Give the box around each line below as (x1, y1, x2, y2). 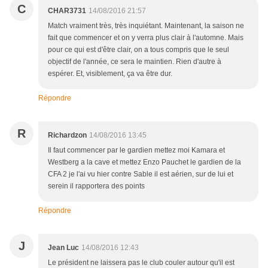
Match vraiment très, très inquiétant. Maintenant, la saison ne (48, 22, 244, 31)
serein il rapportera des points (48, 182, 145, 191)
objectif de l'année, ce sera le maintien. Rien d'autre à (48, 57, 221, 66)
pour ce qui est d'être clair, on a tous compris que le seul (48, 45, 229, 54)
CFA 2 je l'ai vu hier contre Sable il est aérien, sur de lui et (48, 170, 233, 179)
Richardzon (48, 131, 87, 140)
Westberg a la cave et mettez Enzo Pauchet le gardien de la (48, 158, 241, 167)
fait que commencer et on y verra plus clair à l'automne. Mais (48, 33, 243, 42)
